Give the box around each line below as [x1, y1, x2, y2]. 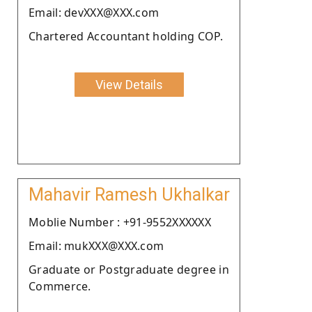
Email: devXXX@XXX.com [29, 4, 159, 20]
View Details [95, 77, 163, 92]
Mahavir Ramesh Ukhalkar [28, 184, 230, 205]
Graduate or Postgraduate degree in [29, 261, 229, 277]
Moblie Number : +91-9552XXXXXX [29, 214, 211, 230]
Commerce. [29, 278, 91, 294]
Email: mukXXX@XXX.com [29, 237, 164, 253]
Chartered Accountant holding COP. [29, 28, 223, 44]
